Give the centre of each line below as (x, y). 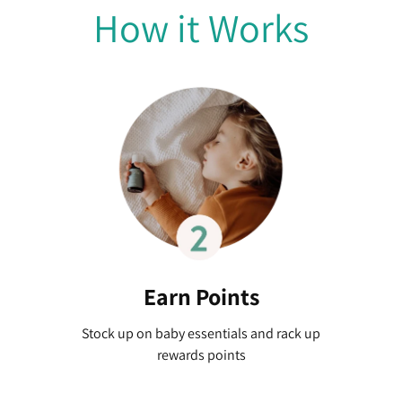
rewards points (201, 355)
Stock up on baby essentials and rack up (201, 334)
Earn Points (201, 297)
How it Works (201, 28)
